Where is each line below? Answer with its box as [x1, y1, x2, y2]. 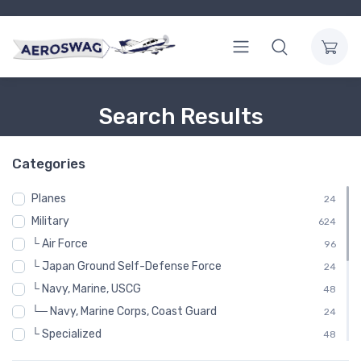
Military [31, 214, 69, 229]
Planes [31, 192, 66, 206]
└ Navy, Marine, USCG [31, 282, 141, 297]
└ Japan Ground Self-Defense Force [31, 259, 222, 274]
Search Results [98, 103, 263, 131]
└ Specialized [31, 327, 102, 342]
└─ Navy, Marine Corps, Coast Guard [31, 305, 217, 319]
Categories [12, 156, 85, 172]
